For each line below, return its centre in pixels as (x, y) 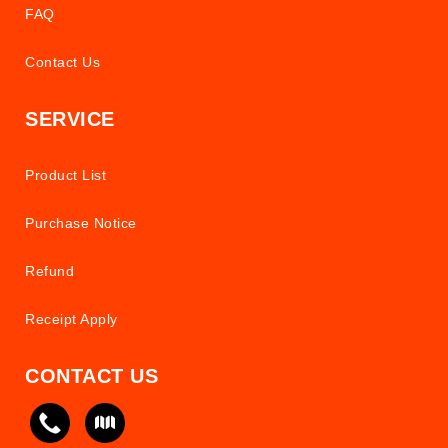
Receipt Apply (71, 319)
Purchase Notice (81, 223)
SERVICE (70, 119)
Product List (65, 175)
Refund (49, 271)
